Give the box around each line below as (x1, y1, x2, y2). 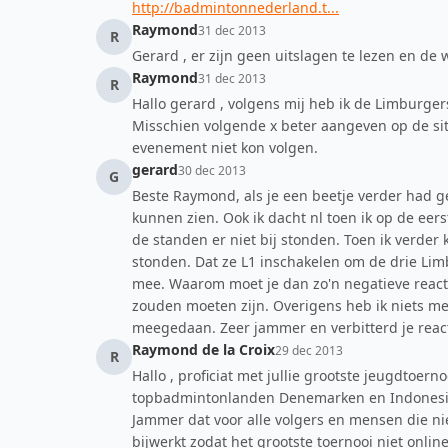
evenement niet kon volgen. (132, 138, 318, 157)
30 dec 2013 (178, 162, 246, 179)
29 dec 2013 (275, 342, 343, 359)
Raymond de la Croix (132, 340, 275, 359)
